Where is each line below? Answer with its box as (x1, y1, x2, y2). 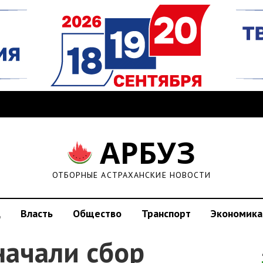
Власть (21, 207, 53, 220)
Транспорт (141, 207, 191, 220)
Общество (73, 207, 122, 220)
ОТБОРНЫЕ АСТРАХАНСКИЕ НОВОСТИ (52, 170, 211, 180)
